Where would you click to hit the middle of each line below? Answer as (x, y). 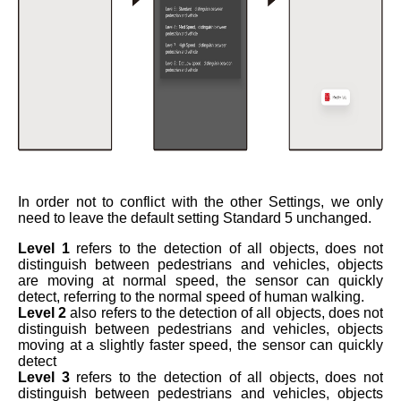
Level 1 (44, 248)
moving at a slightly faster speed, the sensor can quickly (200, 345)
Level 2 (43, 313)
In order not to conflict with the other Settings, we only (200, 202)
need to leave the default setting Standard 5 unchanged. (195, 218)
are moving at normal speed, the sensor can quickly (200, 281)
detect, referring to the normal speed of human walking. (191, 297)
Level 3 (44, 377)
